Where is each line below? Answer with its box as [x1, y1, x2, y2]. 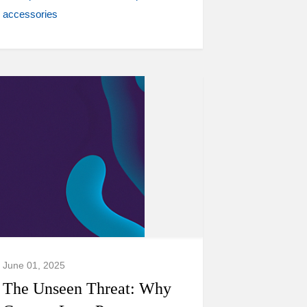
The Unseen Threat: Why [3, 280, 171, 297]
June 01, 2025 [3, 260, 65, 271]
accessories [3, 8, 58, 20]
